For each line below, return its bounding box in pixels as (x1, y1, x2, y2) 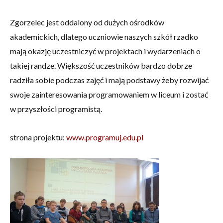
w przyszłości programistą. (10, 104, 102, 114)
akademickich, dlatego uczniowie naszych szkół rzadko (10, 32, 198, 42)
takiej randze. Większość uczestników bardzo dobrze (10, 61, 192, 71)
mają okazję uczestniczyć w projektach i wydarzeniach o (10, 46, 201, 56)
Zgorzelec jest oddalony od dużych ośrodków (10, 17, 164, 27)
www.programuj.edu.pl (66, 132, 143, 142)
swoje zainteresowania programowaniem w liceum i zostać (10, 90, 208, 100)
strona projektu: (10, 132, 66, 142)
